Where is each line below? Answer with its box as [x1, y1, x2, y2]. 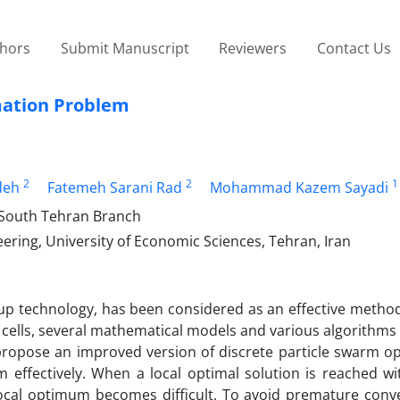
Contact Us [316, 37, 391, 58]
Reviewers [219, 37, 287, 58]
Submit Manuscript [60, 37, 189, 58]
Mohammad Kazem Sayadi [209, 177, 388, 197]
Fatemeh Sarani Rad [46, 177, 182, 197]
